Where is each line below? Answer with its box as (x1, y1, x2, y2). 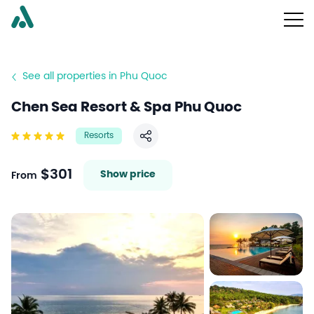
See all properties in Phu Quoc (22, 71, 168, 82)
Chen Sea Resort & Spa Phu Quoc (11, 100, 242, 115)
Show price (100, 170, 156, 180)
